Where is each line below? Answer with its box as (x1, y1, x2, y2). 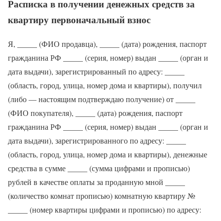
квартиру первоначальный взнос (8, 12, 150, 26)
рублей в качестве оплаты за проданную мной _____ (8, 176, 185, 187)
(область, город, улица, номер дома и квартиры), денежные (8, 148, 207, 159)
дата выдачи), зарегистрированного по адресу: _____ (8, 135, 186, 146)
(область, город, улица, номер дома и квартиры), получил (8, 79, 202, 90)
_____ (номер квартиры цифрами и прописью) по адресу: (8, 204, 201, 215)
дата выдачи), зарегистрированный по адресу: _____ (8, 66, 184, 76)
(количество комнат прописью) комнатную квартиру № (8, 190, 195, 201)
